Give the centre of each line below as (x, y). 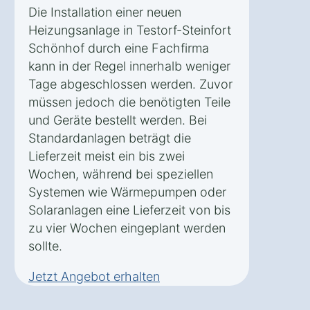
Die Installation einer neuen (105, 12)
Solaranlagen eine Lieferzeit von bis (129, 210)
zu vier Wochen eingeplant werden (127, 228)
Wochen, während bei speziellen (121, 174)
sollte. (45, 246)
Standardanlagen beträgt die (110, 138)
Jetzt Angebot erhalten (94, 277)
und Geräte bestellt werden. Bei (118, 120)
